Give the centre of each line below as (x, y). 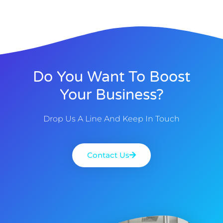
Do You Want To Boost (111, 77)
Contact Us (108, 155)
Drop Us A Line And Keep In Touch (111, 118)
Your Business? (111, 95)
